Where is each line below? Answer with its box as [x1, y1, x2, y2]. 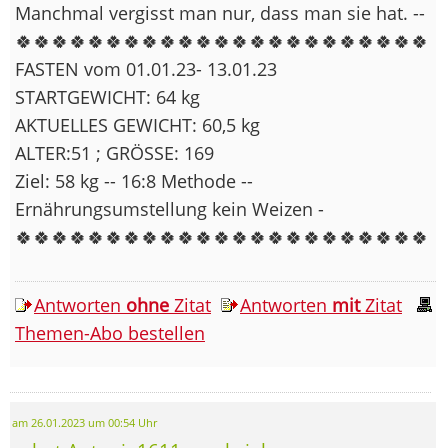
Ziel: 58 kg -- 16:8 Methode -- [15, 168, 253, 193]
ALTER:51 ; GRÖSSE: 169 [15, 140, 214, 165]
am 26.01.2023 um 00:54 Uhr [12, 415, 157, 430]
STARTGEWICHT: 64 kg [15, 84, 200, 109]
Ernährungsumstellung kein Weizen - [15, 196, 324, 221]
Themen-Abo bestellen [15, 320, 205, 345]
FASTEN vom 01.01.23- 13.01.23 [15, 56, 277, 81]
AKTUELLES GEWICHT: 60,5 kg [15, 112, 260, 137]
